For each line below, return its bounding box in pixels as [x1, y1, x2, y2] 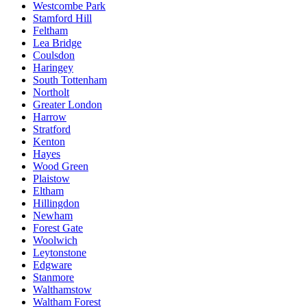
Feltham [33, 24, 68, 36]
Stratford [33, 123, 71, 135]
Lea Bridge [33, 36, 82, 49]
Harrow [33, 110, 66, 123]
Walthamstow [33, 283, 92, 295]
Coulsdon [33, 49, 75, 61]
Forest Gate [33, 221, 83, 234]
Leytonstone [33, 246, 86, 258]
